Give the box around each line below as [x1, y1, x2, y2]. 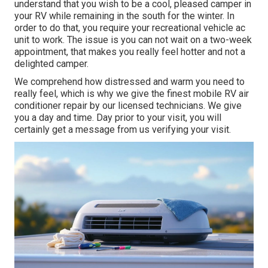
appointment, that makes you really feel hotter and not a [14, 46, 245, 58]
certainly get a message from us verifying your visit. [14, 124, 231, 136]
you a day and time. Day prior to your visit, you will [14, 112, 221, 124]
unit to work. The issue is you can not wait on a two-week [14, 34, 252, 46]
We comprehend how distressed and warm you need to [14, 76, 245, 88]
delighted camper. [14, 58, 89, 70]
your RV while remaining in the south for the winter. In [14, 10, 234, 22]
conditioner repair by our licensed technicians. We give [14, 100, 242, 112]
